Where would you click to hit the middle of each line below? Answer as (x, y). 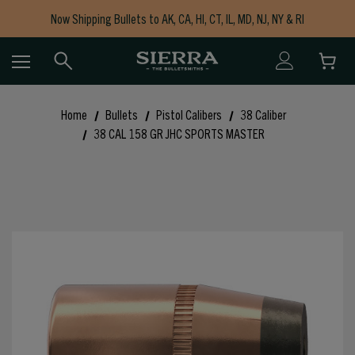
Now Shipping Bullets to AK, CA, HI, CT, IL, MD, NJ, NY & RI (177, 18)
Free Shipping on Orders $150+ (177, 37)
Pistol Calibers (189, 115)
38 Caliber (263, 115)
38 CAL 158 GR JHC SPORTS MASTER (179, 134)
